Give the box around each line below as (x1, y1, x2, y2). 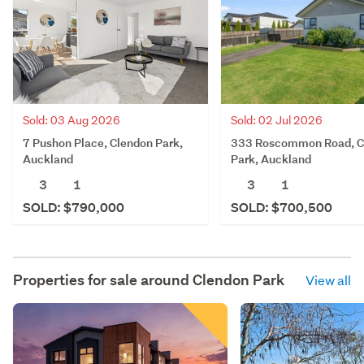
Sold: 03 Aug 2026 (23, 112, 120, 128)
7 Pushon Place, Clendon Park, (23, 134, 183, 150)
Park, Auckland (231, 150, 311, 167)
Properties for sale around (13, 270, 193, 289)
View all (305, 271, 351, 288)
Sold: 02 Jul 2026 (231, 112, 323, 128)
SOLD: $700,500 (231, 198, 332, 216)
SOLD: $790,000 (23, 198, 124, 216)
